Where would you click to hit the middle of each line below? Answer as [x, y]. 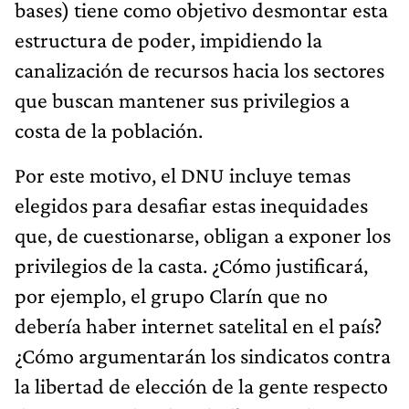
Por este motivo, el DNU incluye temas [183, 174]
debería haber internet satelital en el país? [198, 325]
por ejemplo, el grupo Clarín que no [171, 295]
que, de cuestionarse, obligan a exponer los [203, 235]
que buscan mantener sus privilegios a [182, 100]
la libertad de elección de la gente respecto [201, 385]
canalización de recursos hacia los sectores [199, 69]
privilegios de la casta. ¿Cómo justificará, [191, 265]
